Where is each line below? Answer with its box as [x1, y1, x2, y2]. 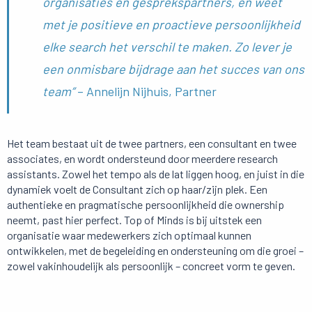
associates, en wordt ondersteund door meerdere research [7, 152, 278, 166]
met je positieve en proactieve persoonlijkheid [42, 17, 300, 33]
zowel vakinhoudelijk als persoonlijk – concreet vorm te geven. [7, 259, 295, 273]
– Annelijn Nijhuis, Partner [75, 84, 217, 100]
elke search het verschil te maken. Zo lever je [42, 39, 292, 55]
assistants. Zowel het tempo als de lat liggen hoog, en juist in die [7, 167, 304, 181]
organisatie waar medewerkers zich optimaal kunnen [7, 228, 251, 242]
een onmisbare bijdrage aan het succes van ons [42, 61, 304, 77]
